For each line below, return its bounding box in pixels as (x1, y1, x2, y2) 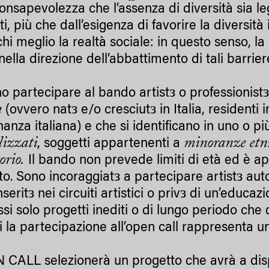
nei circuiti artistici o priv (38, 188, 181, 202)
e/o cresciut (81, 104, 151, 118)
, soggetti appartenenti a (37, 138, 184, 151)
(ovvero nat (5, 104, 72, 118)
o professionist (179, 87, 264, 101)
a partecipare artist (124, 171, 237, 185)
